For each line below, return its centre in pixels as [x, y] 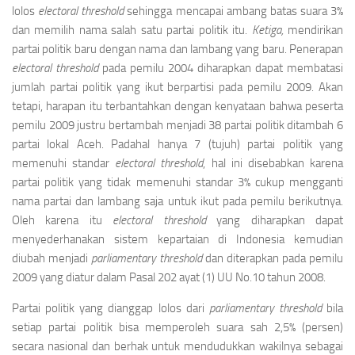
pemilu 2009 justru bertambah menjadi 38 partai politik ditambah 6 [177, 125]
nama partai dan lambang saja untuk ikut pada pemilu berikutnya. [177, 201]
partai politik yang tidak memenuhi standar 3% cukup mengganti [177, 182]
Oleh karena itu [63, 220]
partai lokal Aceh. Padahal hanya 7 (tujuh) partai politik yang [177, 144]
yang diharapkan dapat [275, 220]
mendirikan [316, 30]
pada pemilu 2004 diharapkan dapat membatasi [223, 68]
